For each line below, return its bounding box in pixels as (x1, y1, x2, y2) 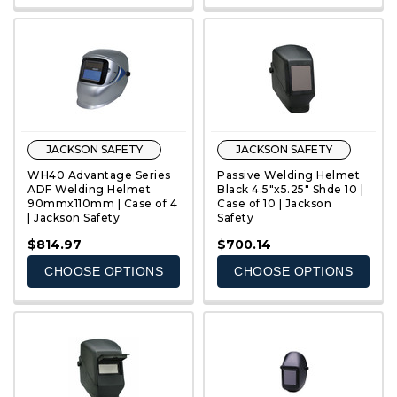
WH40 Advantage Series (27, 168, 171, 182)
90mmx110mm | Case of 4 (27, 197, 177, 210)
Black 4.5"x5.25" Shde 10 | (217, 183, 363, 196)
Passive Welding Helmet (217, 168, 360, 182)
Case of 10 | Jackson (217, 197, 331, 210)
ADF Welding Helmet (27, 183, 151, 196)
